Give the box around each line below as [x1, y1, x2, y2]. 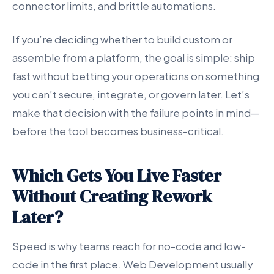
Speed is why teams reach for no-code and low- [12, 240, 246, 253]
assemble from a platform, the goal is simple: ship [12, 51, 255, 65]
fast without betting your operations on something [12, 70, 259, 83]
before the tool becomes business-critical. [12, 125, 224, 138]
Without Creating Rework [12, 184, 212, 209]
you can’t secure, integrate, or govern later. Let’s [12, 88, 250, 102]
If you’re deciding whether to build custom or [12, 33, 232, 46]
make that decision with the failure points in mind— [12, 106, 260, 120]
